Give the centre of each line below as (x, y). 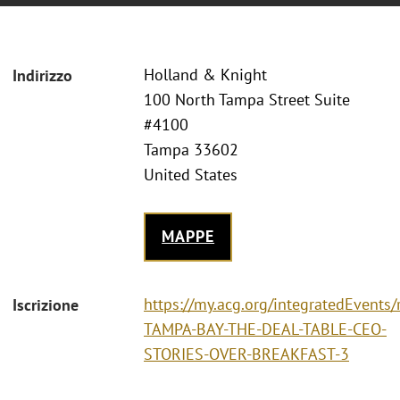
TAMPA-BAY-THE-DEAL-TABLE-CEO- (265, 329)
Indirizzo (42, 76)
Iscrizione (46, 304)
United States (191, 175)
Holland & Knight (205, 75)
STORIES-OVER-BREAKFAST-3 (246, 354)
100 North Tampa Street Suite (247, 100)
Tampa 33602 (191, 150)
